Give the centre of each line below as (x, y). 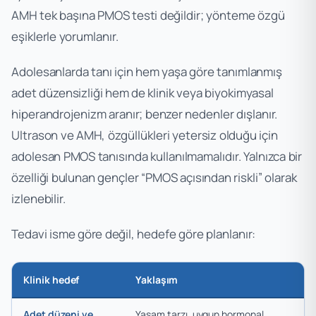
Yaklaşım (157, 279)
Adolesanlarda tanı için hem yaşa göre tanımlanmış (147, 71)
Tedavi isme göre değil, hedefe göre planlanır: (134, 233)
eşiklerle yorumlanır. (65, 36)
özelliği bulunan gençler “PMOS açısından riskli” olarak (154, 177)
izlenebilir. (39, 198)
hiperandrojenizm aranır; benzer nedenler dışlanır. (145, 114)
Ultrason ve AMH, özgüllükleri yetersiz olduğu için (145, 135)
